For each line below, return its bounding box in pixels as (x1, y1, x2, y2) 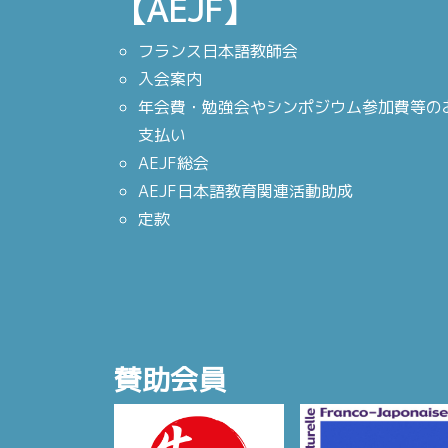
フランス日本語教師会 (138, 40, 298, 63)
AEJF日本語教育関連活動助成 (138, 180, 353, 203)
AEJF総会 (138, 152, 209, 175)
